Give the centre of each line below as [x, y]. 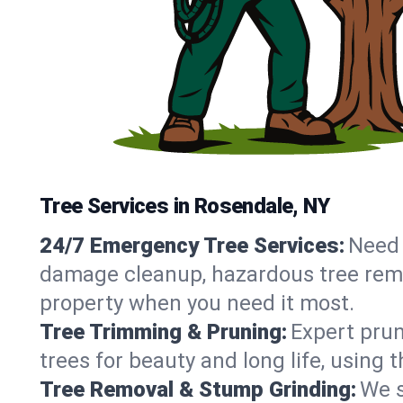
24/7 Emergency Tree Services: [192, 246]
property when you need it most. [197, 303]
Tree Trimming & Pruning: [163, 332]
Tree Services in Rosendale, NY [184, 206]
